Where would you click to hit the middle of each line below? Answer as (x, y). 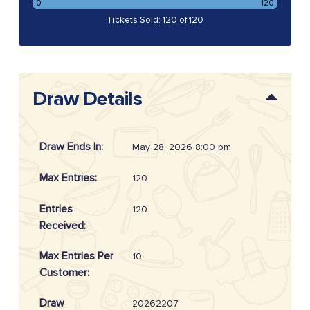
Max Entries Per (76, 256)
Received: (62, 226)
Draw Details (87, 99)
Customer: (64, 273)
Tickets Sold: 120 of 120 (155, 20)
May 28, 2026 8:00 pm (181, 147)
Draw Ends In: (71, 147)
